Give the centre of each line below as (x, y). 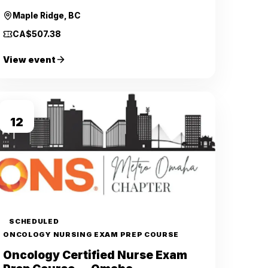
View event (30, 60)
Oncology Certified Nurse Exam (95, 255)
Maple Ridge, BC (47, 16)
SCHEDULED (34, 221)
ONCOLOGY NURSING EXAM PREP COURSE (91, 234)
